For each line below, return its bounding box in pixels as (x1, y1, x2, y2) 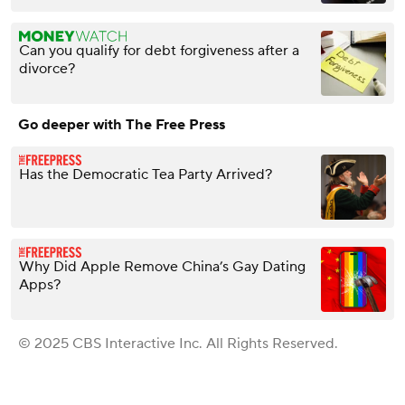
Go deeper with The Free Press (18, 115, 225, 134)
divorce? (19, 59, 75, 78)
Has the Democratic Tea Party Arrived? (19, 165, 272, 184)
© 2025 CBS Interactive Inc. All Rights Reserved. (18, 334, 338, 353)
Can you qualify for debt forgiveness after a (19, 41, 299, 60)
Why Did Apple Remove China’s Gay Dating (19, 257, 306, 276)
